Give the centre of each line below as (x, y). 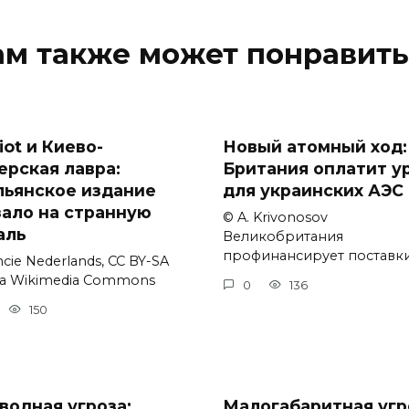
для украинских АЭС (313, 191)
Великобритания (283, 237)
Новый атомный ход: (315, 147)
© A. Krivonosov (275, 218)
